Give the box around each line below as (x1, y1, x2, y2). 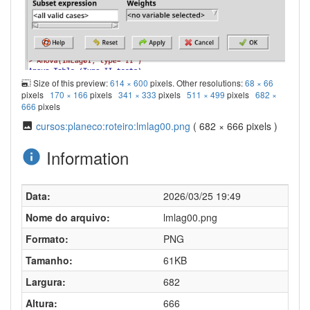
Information (41, 145, 129, 170)
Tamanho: (26, 253, 73, 268)
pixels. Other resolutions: (148, 77, 246, 89)
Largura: (26, 275, 66, 289)
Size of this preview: (31, 77, 111, 89)
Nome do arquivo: (26, 210, 110, 225)
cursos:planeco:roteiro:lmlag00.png (35, 119, 190, 134)
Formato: (26, 232, 69, 246)
